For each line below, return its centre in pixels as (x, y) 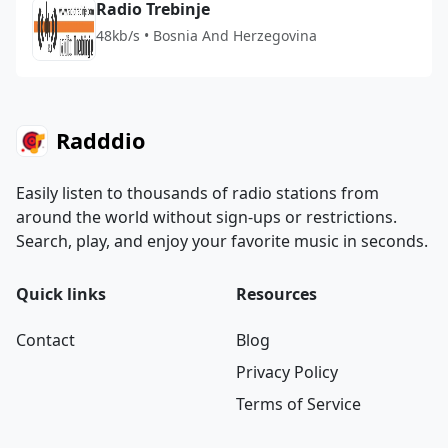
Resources (276, 294)
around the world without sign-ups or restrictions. (206, 217)
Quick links (61, 294)
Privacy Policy (287, 372)
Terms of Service (298, 404)
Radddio (100, 140)
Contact (45, 340)
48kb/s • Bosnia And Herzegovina (206, 35)
